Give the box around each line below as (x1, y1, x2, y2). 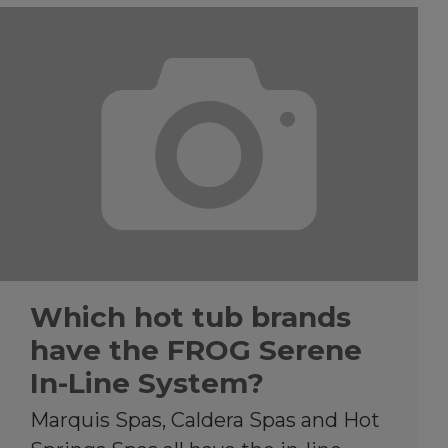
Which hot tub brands (30, 299, 351, 334)
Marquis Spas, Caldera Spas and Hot (30, 407, 380, 432)
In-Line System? (30, 365, 264, 400)
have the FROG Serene (30, 332, 362, 367)
